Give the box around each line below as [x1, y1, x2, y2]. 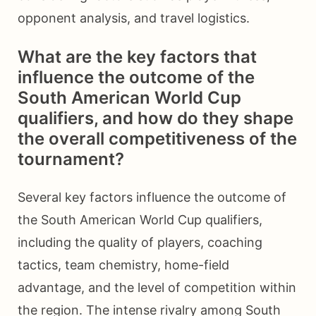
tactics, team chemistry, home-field [18, 257, 229, 273]
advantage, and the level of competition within [18, 280, 296, 296]
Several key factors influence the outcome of [18, 190, 286, 205]
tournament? [18, 149, 124, 170]
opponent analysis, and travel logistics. [18, 11, 250, 26]
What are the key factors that [18, 47, 257, 68]
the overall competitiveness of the [18, 128, 297, 150]
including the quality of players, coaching [18, 235, 262, 250]
